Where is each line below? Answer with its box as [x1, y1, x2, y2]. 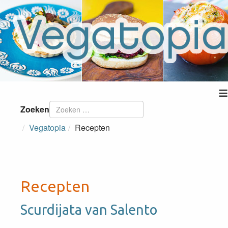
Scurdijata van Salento [20, 202, 157, 217]
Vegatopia [29, 122, 66, 133]
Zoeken [20, 103, 49, 115]
